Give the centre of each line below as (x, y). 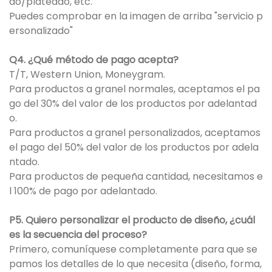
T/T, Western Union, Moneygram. (87, 74)
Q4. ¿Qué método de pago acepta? (94, 59)
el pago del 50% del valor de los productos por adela (134, 147)
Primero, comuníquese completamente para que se (133, 249)
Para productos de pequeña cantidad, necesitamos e (136, 176)
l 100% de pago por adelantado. (83, 191)
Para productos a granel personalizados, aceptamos (135, 132)
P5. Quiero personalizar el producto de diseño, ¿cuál (132, 220)
